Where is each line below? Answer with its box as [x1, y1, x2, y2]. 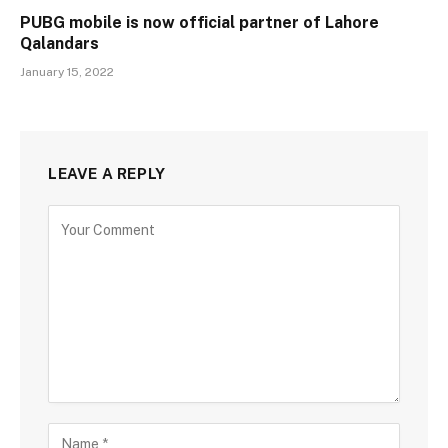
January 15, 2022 [20, 64, 114, 79]
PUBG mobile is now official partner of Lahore [20, 12, 379, 32]
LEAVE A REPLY [48, 164, 166, 182]
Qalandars [20, 33, 99, 53]
